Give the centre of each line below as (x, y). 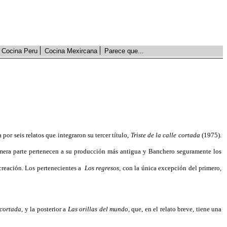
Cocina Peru (20, 51)
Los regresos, (103, 168)
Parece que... (124, 51)
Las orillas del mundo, (99, 209)
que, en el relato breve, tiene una (176, 209)
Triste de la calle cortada (165, 135)
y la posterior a (45, 209)
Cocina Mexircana (71, 51)
